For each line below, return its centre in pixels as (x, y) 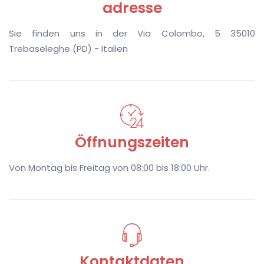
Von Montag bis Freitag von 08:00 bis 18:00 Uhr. (109, 167)
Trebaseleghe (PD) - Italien (68, 48)
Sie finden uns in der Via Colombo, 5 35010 (132, 33)
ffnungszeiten (138, 142)
